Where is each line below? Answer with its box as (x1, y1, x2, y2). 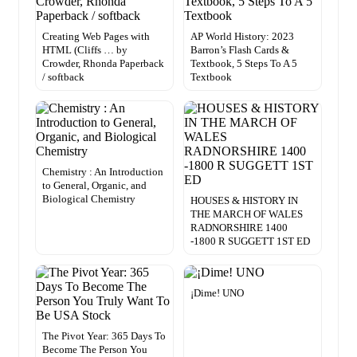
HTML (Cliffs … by (42, 44, 127, 57)
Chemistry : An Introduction (42, 166, 163, 178)
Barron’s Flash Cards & (190, 44, 289, 57)
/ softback (42, 71, 84, 84)
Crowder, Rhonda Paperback (42, 57, 164, 70)
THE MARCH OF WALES (190, 208, 303, 221)
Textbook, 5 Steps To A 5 (190, 57, 297, 70)
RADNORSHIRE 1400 (190, 222, 288, 234)
